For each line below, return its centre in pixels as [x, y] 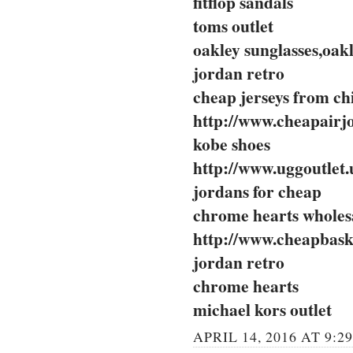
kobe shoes [232, 144]
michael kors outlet [262, 310]
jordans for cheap [257, 191]
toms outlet [233, 26]
